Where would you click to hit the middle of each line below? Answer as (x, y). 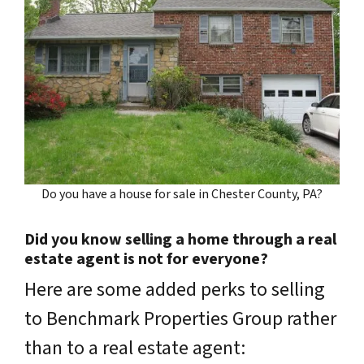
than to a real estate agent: (135, 348)
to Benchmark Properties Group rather (180, 318)
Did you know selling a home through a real (180, 239)
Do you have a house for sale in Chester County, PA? (182, 194)
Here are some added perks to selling (175, 289)
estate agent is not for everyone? (146, 259)
